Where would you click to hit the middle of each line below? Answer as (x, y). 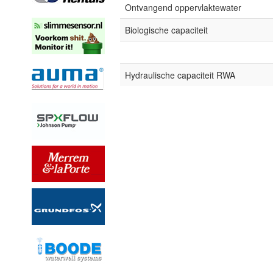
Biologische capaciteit (166, 30)
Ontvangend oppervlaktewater (183, 7)
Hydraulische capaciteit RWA (180, 75)
